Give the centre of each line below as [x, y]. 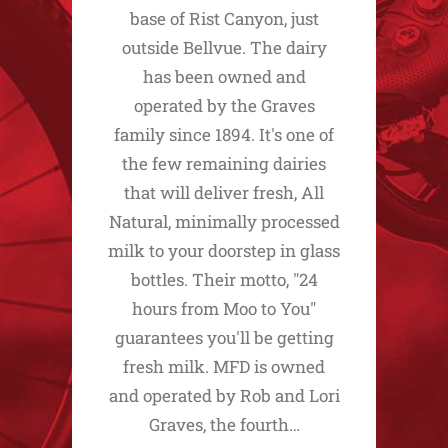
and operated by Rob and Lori [224, 395]
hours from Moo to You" [224, 308]
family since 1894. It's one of [224, 134]
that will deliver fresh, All [224, 192]
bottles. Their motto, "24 [224, 279]
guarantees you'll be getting [224, 337]
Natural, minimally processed [224, 221]
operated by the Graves [224, 105]
